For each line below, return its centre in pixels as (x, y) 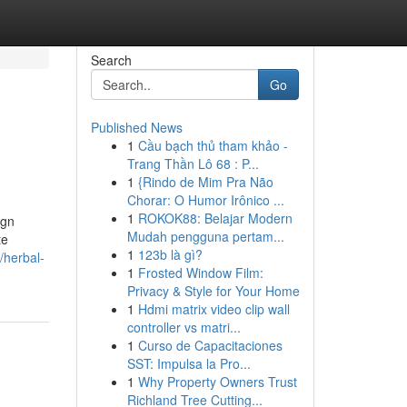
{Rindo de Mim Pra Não (205, 182)
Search (111, 60)
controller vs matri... (184, 327)
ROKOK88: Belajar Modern (215, 218)
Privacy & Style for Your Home (213, 291)
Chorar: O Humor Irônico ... (205, 200)
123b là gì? (170, 254)
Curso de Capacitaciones (210, 345)
